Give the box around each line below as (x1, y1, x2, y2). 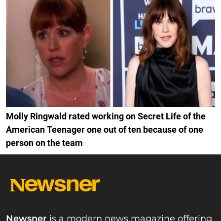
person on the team (6, 137, 83, 148)
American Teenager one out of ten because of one (6, 124, 203, 135)
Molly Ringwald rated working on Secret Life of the (6, 110, 206, 121)
